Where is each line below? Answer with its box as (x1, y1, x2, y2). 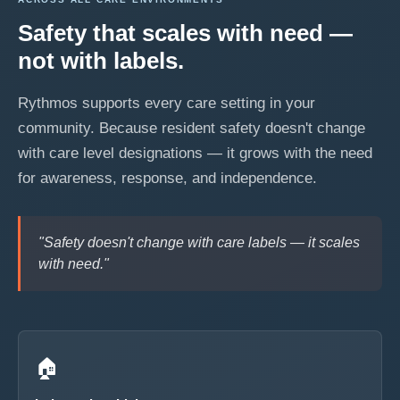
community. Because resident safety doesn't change (18, 120, 365, 137)
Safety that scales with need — (18, 20, 353, 46)
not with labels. (18, 47, 184, 74)
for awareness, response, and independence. (18, 170, 317, 187)
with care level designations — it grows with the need (18, 145, 372, 162)
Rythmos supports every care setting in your (18, 95, 315, 112)
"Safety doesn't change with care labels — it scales (38, 235, 360, 250)
